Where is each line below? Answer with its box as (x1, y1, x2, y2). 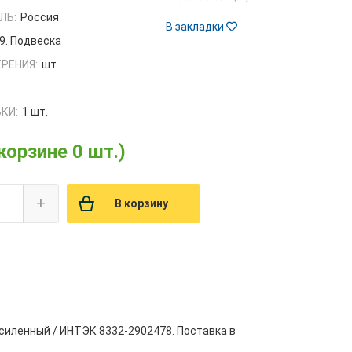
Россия (20, 11, 60, 24)
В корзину (115, 197, 169, 211)
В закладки (165, 20, 226, 34)
